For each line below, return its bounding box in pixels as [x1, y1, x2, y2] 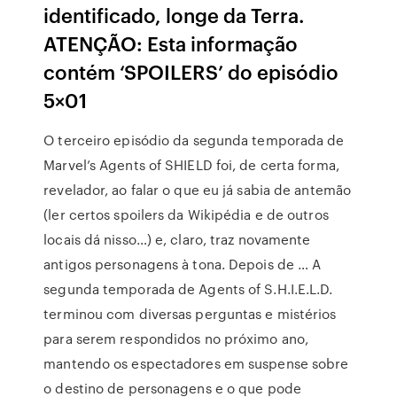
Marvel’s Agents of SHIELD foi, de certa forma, [43, 155, 339, 175]
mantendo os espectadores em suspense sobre [43, 354, 349, 373]
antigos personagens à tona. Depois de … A [43, 254, 322, 274]
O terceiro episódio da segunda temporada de [43, 130, 345, 150]
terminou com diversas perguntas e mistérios [43, 304, 337, 323]
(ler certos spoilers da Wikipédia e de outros [43, 205, 329, 224]
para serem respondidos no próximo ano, [43, 329, 309, 348]
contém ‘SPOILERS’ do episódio [43, 58, 339, 85]
